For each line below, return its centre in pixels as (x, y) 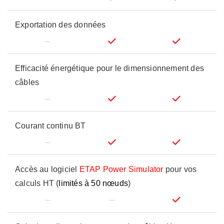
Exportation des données (60, 25)
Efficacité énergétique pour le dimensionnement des (110, 68)
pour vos (180, 169)
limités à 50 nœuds (93, 183)
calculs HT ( (37, 183)
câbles (27, 82)
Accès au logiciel (47, 169)
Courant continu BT (50, 126)
